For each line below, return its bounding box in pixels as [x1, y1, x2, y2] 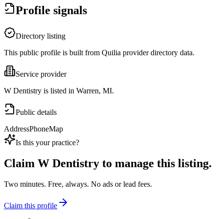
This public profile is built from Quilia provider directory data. [4, 48, 195, 57]
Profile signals [16, 4, 87, 17]
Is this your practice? [16, 138, 79, 147]
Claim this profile [4, 201, 57, 210]
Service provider [16, 70, 66, 79]
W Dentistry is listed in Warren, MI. [4, 87, 114, 95]
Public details [16, 108, 57, 117]
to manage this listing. [99, 157, 212, 170]
